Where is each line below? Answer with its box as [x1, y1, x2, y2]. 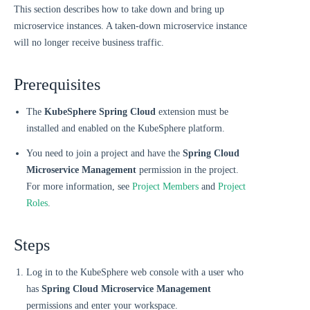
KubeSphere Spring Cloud [44, 107, 156, 117]
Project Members [132, 181, 199, 192]
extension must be [156, 107, 228, 117]
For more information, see [26, 181, 132, 192]
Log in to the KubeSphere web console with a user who [26, 267, 244, 277]
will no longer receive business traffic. [14, 37, 164, 48]
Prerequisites [14, 75, 100, 93]
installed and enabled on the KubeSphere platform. [26, 123, 225, 134]
